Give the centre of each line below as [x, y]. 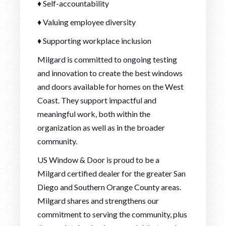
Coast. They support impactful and [97, 100]
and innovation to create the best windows [110, 73]
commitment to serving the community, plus [112, 214]
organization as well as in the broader [101, 127]
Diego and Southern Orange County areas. [109, 187]
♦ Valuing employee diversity [87, 22]
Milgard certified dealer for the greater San [111, 173]
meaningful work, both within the [94, 114]
